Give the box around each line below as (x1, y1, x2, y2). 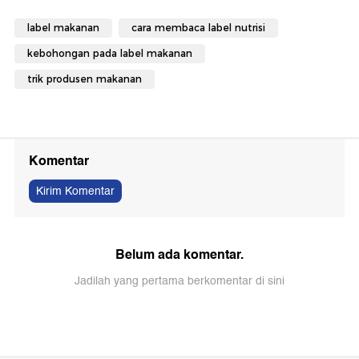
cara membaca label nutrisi (131, 21, 265, 34)
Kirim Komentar (36, 181, 115, 200)
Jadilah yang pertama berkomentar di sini (75, 271, 284, 290)
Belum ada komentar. (115, 243, 244, 265)
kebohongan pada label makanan (27, 46, 192, 59)
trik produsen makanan (27, 72, 142, 85)
